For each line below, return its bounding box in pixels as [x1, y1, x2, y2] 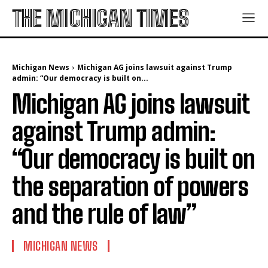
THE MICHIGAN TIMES [12, 5, 188, 32]
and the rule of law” [12, 199, 196, 229]
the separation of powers [12, 172, 248, 202]
